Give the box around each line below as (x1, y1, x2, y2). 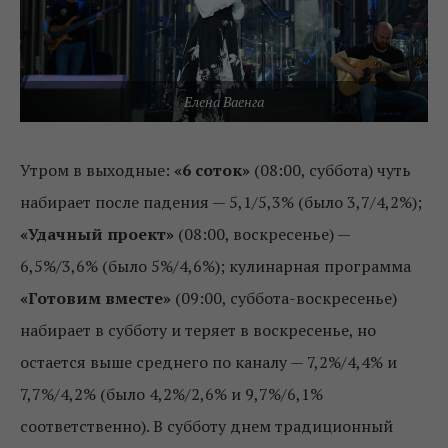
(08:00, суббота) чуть (254, 158, 411, 181)
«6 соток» (170, 158, 254, 181)
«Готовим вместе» (20, 286, 171, 309)
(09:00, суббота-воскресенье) (171, 286, 397, 309)
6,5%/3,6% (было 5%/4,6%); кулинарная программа (20, 254, 411, 277)
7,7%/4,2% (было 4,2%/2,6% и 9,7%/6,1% (20, 382, 323, 405)
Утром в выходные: (20, 158, 170, 181)
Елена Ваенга (184, 91, 264, 111)
